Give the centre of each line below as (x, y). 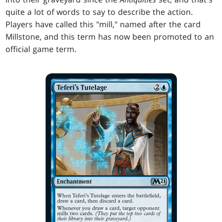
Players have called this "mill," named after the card (103, 25)
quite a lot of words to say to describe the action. (99, 12)
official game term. (41, 49)
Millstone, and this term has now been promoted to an (110, 37)
